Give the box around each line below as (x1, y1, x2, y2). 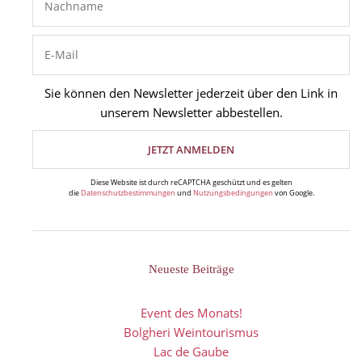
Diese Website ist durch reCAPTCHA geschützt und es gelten (90, 177, 293, 187)
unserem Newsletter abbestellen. (99, 104, 283, 120)
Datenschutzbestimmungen (80, 187, 175, 198)
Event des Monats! (140, 305, 242, 321)
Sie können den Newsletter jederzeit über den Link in (44, 85, 338, 101)
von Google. (272, 187, 314, 198)
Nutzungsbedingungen (192, 187, 273, 198)
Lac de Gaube (154, 343, 229, 360)
